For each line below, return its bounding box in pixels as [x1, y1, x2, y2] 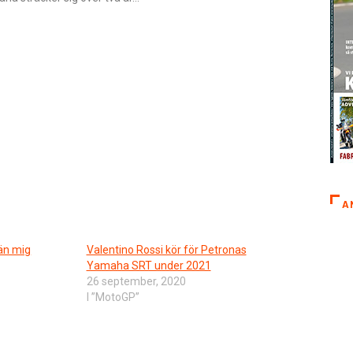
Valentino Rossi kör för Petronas [86, 243, 247, 256]
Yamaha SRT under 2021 [86, 258, 211, 272]
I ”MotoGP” [86, 290, 139, 303]
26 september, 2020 [86, 274, 186, 288]
